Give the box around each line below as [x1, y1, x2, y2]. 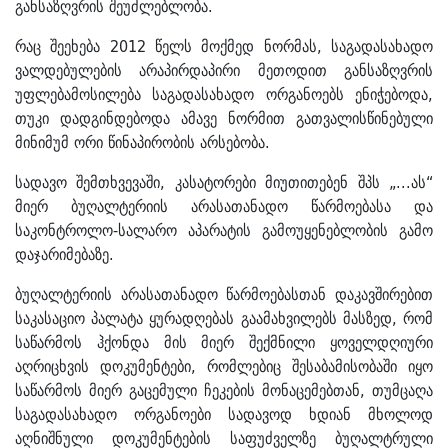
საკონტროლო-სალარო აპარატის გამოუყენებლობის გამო [15, 217, 433, 244]
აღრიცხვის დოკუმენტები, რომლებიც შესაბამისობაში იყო [15, 353, 433, 380]
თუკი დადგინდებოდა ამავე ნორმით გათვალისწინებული [15, 105, 433, 132]
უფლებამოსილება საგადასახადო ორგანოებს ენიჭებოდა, [15, 81, 433, 108]
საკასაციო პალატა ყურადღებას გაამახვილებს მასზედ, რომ [15, 305, 433, 332]
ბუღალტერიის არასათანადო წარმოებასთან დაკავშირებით [15, 281, 433, 308]
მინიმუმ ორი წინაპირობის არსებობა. [15, 129, 270, 156]
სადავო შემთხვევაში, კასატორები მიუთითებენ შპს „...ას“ [15, 169, 433, 196]
